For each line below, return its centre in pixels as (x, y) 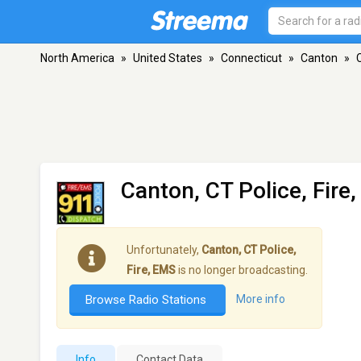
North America (77, 58)
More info (261, 299)
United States (168, 58)
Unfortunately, (164, 250)
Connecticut (251, 58)
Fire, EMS (151, 270)
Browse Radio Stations (147, 300)
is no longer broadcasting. (242, 270)
